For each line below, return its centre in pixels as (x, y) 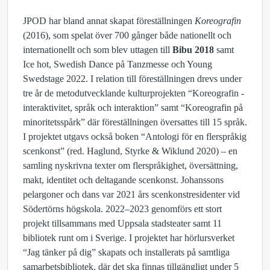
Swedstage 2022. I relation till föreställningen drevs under (132, 79)
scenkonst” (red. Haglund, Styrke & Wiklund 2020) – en (130, 151)
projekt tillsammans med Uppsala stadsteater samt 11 (122, 224)
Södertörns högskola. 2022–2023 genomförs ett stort (122, 209)
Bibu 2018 (193, 50)
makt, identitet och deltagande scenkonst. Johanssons (123, 180)
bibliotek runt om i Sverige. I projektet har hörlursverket (129, 238)
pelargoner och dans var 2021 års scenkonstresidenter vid (131, 195)
